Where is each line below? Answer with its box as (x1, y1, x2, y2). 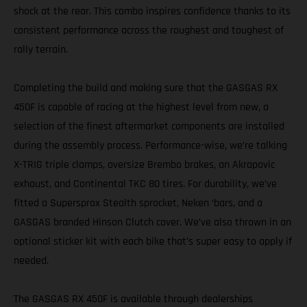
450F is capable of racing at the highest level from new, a (14, 100, 269, 115)
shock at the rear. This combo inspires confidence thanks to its (14, 4, 291, 19)
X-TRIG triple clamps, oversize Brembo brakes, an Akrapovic (14, 158, 275, 173)
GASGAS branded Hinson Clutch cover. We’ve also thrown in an (14, 215, 291, 230)
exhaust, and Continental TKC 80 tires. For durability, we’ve (14, 177, 277, 192)
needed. (14, 254, 49, 269)
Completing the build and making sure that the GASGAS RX (14, 81, 278, 96)
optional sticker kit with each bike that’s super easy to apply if (14, 234, 292, 249)
